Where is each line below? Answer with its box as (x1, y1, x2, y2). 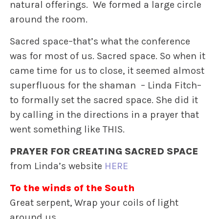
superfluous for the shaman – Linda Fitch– (10, 80, 201, 91)
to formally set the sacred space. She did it (10, 94, 198, 106)
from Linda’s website (10, 160, 105, 172)
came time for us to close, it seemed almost (10, 65, 204, 77)
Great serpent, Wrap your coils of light (10, 197, 178, 209)
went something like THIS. (10, 124, 125, 135)
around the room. (10, 14, 88, 25)
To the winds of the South (10, 182, 134, 194)
